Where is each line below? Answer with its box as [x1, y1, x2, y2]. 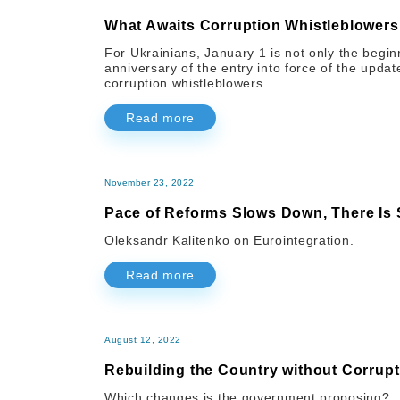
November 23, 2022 [104, 178, 195, 188]
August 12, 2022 [104, 335, 181, 346]
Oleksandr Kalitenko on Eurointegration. [104, 233, 354, 248]
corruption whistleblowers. [104, 76, 268, 91]
